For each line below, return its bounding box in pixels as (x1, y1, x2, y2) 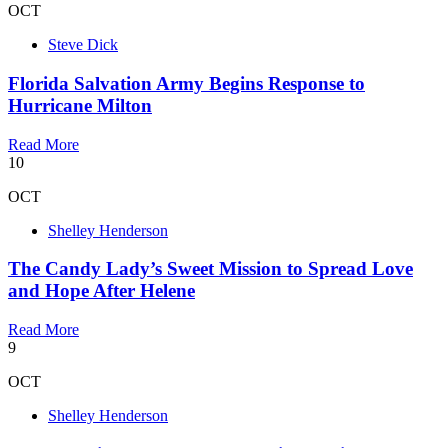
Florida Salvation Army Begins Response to (8, 73, 365, 95)
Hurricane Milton (8, 95, 152, 117)
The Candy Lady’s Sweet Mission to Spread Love (8, 258, 413, 280)
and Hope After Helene (8, 280, 195, 302)
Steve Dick (48, 36, 118, 54)
